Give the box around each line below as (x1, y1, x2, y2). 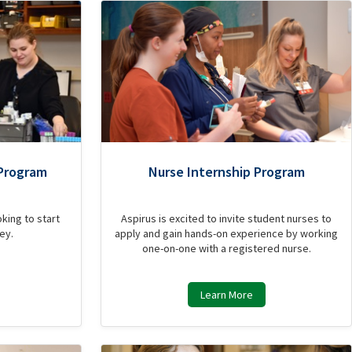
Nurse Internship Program (148, 163, 305, 181)
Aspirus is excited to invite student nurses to (121, 211, 332, 225)
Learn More (200, 288, 253, 302)
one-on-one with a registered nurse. (141, 241, 311, 255)
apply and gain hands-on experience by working (115, 226, 338, 240)
